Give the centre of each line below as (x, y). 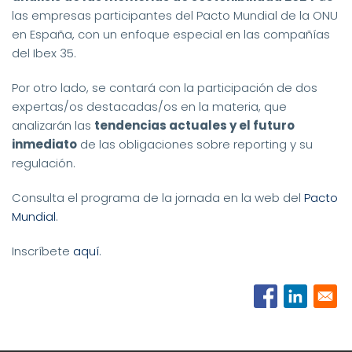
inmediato (44, 145)
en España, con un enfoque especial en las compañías (171, 35)
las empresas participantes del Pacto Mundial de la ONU (175, 16)
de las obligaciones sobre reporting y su (195, 145)
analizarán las (53, 126)
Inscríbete (42, 251)
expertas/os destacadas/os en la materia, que (149, 107)
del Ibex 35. (44, 53)
